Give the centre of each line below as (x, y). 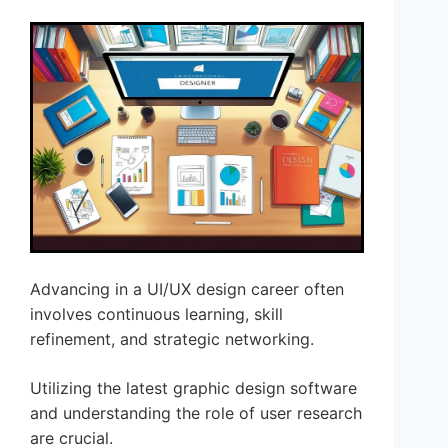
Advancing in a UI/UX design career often (187, 289)
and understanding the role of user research (196, 413)
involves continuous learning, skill (156, 314)
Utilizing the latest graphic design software (193, 388)
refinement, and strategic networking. (172, 339)
